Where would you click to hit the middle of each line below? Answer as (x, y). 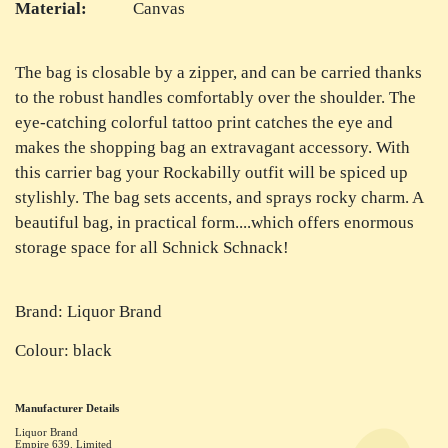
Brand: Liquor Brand (88, 312)
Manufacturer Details (67, 408)
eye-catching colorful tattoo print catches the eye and (204, 123)
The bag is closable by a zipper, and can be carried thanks (218, 73)
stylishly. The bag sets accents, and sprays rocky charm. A (219, 198)
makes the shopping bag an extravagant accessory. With (212, 148)
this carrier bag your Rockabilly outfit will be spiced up (211, 173)
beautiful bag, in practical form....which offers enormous (214, 223)
